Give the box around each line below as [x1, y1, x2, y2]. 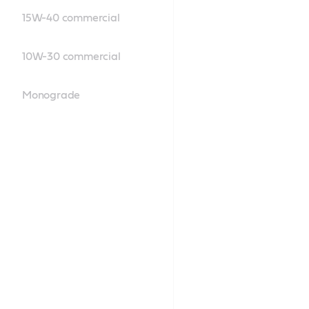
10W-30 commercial [22, 51, 121, 62]
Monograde [22, 90, 81, 101]
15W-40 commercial [22, 12, 120, 23]
